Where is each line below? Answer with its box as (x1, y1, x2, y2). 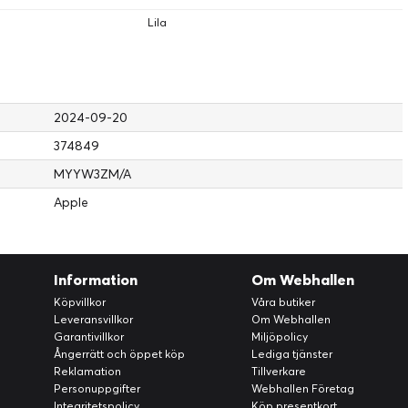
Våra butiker (250, 295, 315, 309)
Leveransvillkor (54, 312, 134, 326)
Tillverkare (250, 364, 306, 378)
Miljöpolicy (250, 330, 308, 343)
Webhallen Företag (250, 382, 354, 395)
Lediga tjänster (250, 347, 332, 361)
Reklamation (54, 364, 122, 378)
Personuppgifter (54, 382, 141, 395)
